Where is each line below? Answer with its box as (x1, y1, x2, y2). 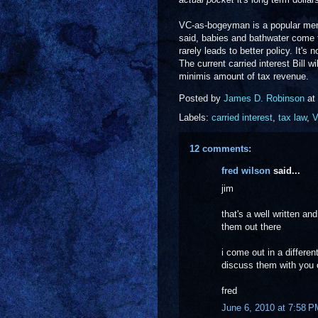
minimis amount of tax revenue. (179, 71, 309, 82)
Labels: (179, 112, 212, 123)
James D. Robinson (224, 93, 305, 104)
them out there (221, 221, 281, 232)
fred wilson (221, 165, 270, 176)
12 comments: (190, 143, 251, 154)
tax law (278, 112, 307, 123)
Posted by (179, 93, 224, 104)
